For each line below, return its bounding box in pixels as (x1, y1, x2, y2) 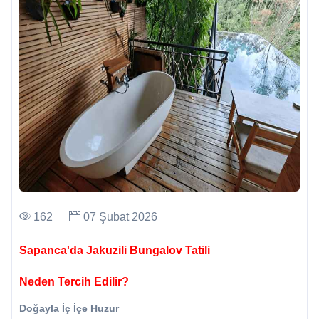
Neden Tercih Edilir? (19, 276, 129, 288)
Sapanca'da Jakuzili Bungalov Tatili (19, 244, 210, 257)
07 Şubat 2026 (80, 211, 157, 224)
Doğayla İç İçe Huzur (19, 303, 119, 315)
